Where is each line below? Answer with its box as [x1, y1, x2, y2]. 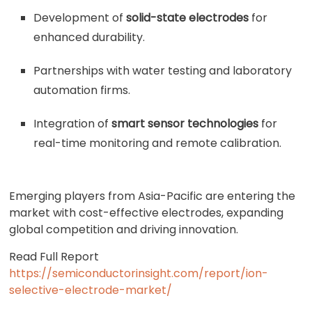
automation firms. [33, 82, 131, 98]
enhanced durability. [33, 29, 146, 45]
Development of [33, 10, 127, 26]
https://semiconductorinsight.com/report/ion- [9, 265, 269, 281]
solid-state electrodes [126, 10, 249, 26]
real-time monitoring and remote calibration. [33, 135, 282, 151]
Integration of [33, 116, 112, 132]
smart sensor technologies [111, 116, 259, 132]
